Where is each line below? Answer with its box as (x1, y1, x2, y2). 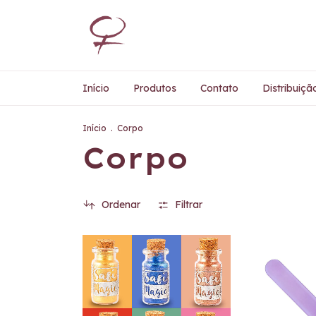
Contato (200, 82, 238, 95)
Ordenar (101, 198, 140, 212)
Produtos (133, 82, 176, 95)
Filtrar (175, 198, 203, 212)
